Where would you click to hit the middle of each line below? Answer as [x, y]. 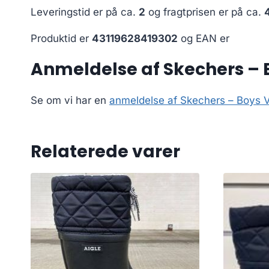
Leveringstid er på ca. [85, 12]
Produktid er [61, 38]
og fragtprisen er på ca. [205, 12]
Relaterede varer [105, 151]
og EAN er [204, 38]
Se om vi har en [70, 100]
